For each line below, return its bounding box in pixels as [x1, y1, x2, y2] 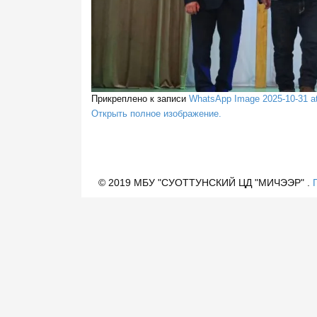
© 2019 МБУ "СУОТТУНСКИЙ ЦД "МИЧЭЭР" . [98, 177, 313, 189]
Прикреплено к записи [91, 94, 189, 105]
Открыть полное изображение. [91, 109, 221, 120]
